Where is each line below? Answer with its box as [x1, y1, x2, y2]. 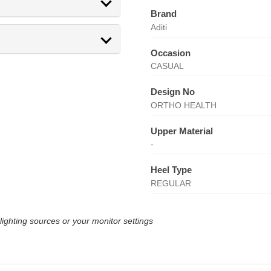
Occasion [150, 47, 191, 58]
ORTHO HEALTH [150, 100, 217, 110]
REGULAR [150, 178, 191, 188]
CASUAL [150, 61, 184, 71]
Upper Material [150, 125, 213, 136]
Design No [150, 87, 195, 97]
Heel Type [150, 165, 192, 175]
